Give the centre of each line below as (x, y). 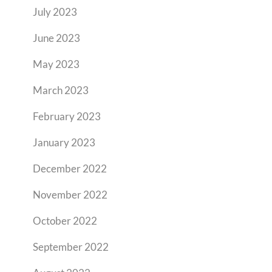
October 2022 (65, 221)
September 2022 (71, 247)
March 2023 (61, 90)
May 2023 (56, 64)
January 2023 (64, 142)
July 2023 (55, 12)
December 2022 (70, 168)
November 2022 (70, 195)
